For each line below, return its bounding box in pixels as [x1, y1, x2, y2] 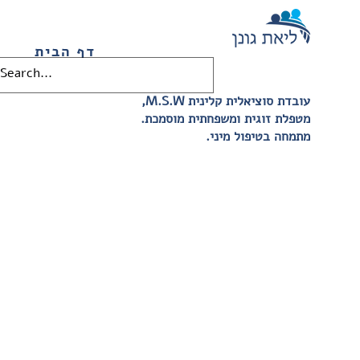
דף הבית [35, 42, 96, 61]
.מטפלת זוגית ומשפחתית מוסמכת [145, 110, 310, 128]
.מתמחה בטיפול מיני [210, 128, 310, 145]
